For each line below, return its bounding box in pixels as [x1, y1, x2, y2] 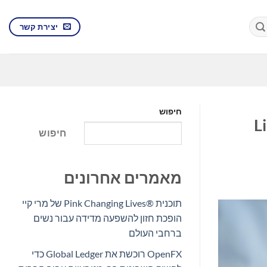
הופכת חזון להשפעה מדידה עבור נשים [33, 212, 182, 224]
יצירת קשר [19, 21, 58, 32]
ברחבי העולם [129, 227, 182, 239]
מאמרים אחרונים [64, 169, 182, 187]
